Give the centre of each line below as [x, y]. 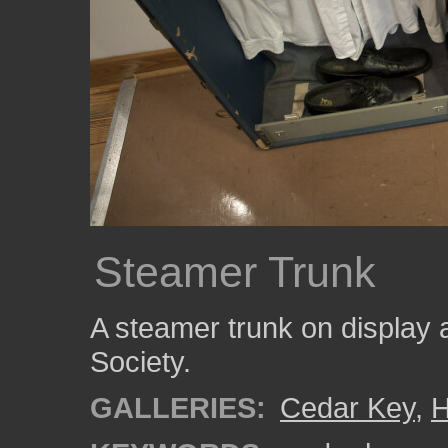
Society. [140, 361]
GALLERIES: [178, 407]
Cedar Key [347, 407]
